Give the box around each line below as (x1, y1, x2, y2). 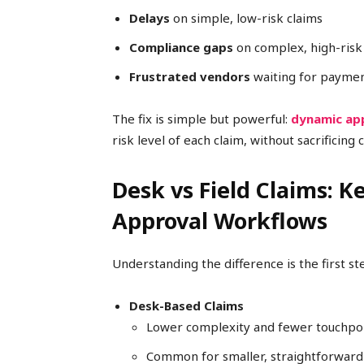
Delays (129, 10, 170, 27)
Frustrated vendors (129, 68, 250, 85)
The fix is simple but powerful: (112, 110, 291, 128)
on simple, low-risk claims (170, 10, 323, 27)
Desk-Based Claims (129, 297, 244, 314)
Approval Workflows (112, 206, 327, 236)
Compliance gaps (129, 39, 233, 56)
